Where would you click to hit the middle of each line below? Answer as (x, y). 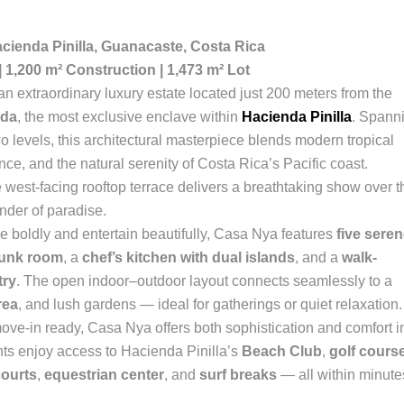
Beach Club (282, 351)
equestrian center (104, 375)
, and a (318, 257)
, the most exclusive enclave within (129, 117)
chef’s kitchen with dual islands (188, 257)
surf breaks (238, 375)
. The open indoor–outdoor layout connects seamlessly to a (204, 281)
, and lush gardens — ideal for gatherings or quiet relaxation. (210, 304)
